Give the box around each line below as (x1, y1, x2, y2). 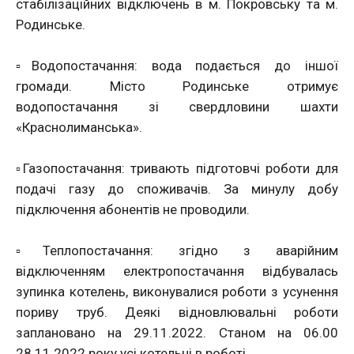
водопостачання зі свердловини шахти (16, 99, 338, 115)
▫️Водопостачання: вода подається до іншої (16, 58, 338, 73)
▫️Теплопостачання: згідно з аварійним (16, 243, 338, 258)
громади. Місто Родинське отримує (16, 78, 338, 94)
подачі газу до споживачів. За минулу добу (16, 181, 338, 197)
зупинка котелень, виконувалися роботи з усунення (16, 284, 338, 299)
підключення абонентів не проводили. (16, 201, 250, 217)
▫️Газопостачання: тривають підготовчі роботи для (16, 160, 338, 176)
